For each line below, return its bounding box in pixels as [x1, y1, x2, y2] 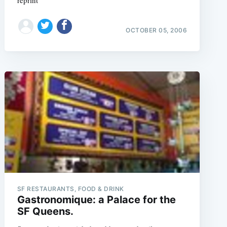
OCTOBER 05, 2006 [126, 26, 187, 34]
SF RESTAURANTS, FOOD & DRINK [17, 184, 124, 193]
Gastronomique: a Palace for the [17, 193, 176, 206]
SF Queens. [17, 205, 73, 217]
